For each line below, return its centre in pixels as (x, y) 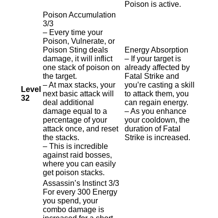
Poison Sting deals (75, 50)
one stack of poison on (82, 67)
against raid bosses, (77, 155)
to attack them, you (157, 94)
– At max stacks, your (79, 85)
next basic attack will (78, 94)
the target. (60, 76)
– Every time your (73, 32)
